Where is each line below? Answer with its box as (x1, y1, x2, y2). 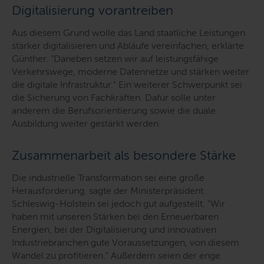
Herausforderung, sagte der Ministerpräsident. (12, 185, 206, 197)
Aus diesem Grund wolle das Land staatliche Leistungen (12, 27, 245, 39)
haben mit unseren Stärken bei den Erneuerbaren (12, 211, 219, 223)
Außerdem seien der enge (108, 250, 220, 262)
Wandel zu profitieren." (12, 250, 108, 262)
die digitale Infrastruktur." (12, 79, 116, 91)
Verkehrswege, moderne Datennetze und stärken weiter (12, 66, 249, 78)
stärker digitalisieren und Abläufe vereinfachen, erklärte (12, 40, 244, 52)
